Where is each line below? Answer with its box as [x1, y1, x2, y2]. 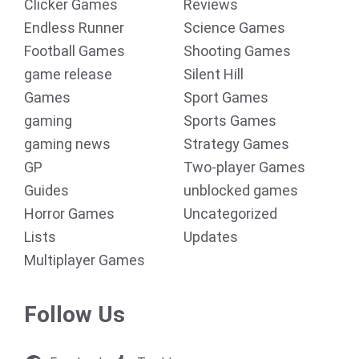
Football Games [24, 42, 125, 59]
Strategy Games [184, 135, 289, 152]
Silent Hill [184, 66, 244, 83]
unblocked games [184, 182, 298, 199]
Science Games [184, 19, 285, 36]
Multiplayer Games [24, 252, 145, 268]
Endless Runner [24, 19, 124, 36]
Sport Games [184, 89, 268, 106]
